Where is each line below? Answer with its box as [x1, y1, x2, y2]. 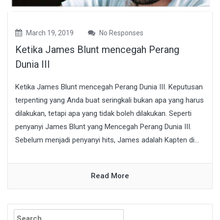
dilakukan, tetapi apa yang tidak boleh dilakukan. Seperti [15, 109, 192, 118]
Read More [91, 171, 129, 180]
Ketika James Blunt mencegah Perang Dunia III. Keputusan [15, 82, 203, 91]
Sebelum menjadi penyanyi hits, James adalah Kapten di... [15, 135, 199, 144]
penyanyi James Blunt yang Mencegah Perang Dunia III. [15, 122, 192, 131]
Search [8, 206, 33, 215]
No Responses [98, 28, 143, 37]
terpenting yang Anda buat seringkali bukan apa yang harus [15, 95, 204, 105]
